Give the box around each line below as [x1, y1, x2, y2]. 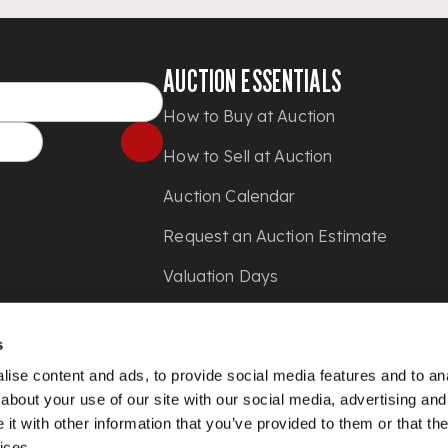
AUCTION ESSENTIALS [163, 63, 341, 99]
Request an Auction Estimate [163, 226, 388, 246]
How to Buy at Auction [163, 106, 336, 126]
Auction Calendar [163, 186, 296, 206]
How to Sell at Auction [163, 146, 333, 166]
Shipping [163, 306, 229, 326]
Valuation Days [163, 266, 279, 286]
